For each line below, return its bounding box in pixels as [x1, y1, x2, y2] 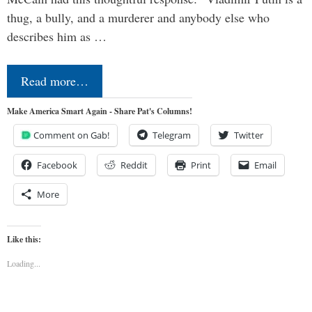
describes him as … [7, 28, 107, 45]
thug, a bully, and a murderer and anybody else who [7, 9, 270, 26]
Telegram [153, 129, 191, 142]
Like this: [7, 233, 41, 246]
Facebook [37, 159, 77, 172]
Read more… [21, 72, 88, 90]
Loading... [7, 258, 40, 270]
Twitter [234, 129, 263, 142]
